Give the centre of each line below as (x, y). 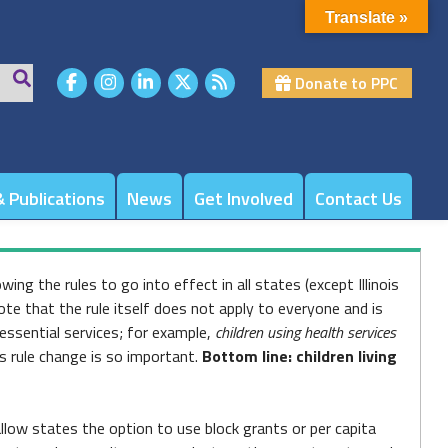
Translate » (366, 17)
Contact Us (358, 198)
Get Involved (243, 198)
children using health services (305, 332)
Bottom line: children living (299, 356)
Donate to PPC (345, 83)
